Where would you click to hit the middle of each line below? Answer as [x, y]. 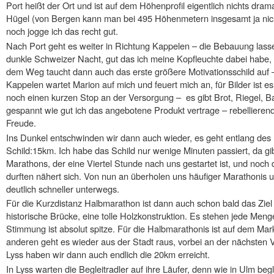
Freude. [21, 122]
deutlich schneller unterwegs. [63, 188]
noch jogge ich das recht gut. [62, 31]
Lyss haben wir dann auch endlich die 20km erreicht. [108, 254]
